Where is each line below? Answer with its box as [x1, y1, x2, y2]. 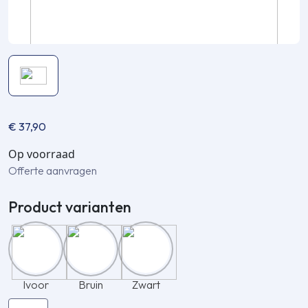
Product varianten [8, 197, 131, 217]
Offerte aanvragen [8, 164, 97, 178]
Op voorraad [8, 146, 75, 162]
